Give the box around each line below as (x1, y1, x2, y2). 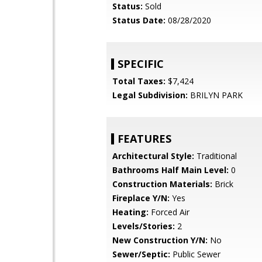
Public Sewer (170, 249, 220, 260)
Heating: (112, 206, 149, 218)
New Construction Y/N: (112, 235, 208, 246)
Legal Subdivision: (112, 89, 188, 101)
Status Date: (112, 15, 166, 26)
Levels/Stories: (112, 220, 175, 232)
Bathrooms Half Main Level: (112, 164, 229, 175)
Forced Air (149, 206, 189, 218)
